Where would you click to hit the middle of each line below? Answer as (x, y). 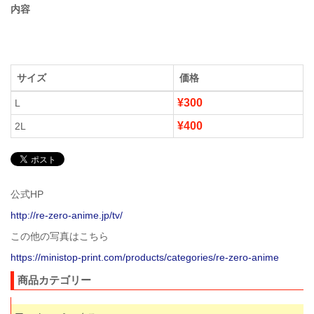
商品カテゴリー (54, 280)
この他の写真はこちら (60, 236)
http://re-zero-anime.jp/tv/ (67, 215)
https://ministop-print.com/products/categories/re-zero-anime (145, 257)
